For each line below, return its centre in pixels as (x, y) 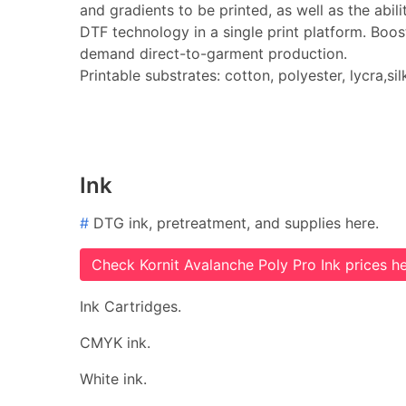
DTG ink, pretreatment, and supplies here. (234, 222)
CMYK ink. (115, 342)
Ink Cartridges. (130, 306)
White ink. (113, 378)
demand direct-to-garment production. (213, 53)
